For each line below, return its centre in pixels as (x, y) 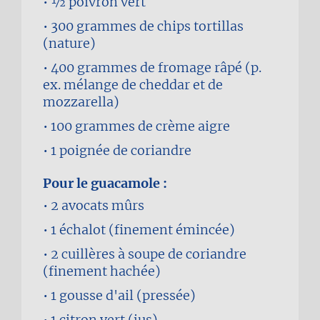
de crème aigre (184, 126)
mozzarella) (81, 102)
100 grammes (93, 126)
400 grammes (94, 67)
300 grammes (94, 26)
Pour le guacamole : (105, 183)
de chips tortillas (191, 26)
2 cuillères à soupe (108, 254)
